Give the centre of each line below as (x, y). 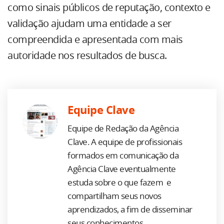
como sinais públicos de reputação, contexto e (109, 8)
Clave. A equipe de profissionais (125, 142)
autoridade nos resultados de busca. (87, 56)
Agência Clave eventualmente (122, 169)
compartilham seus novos (114, 196)
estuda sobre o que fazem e (119, 183)
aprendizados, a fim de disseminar (130, 210)
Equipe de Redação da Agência (123, 129)
